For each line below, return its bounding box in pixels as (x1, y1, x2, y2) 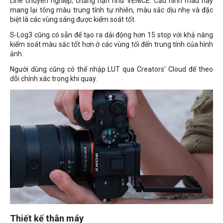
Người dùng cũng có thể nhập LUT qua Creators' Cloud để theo (10, 65, 213, 74)
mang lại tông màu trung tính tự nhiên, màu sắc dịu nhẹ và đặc (10, 6, 213, 14)
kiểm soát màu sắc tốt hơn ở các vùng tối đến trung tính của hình (10, 40, 213, 49)
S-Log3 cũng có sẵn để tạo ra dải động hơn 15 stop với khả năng (10, 31, 213, 39)
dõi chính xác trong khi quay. (10, 75, 97, 83)
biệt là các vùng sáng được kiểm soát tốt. (10, 15, 136, 24)
